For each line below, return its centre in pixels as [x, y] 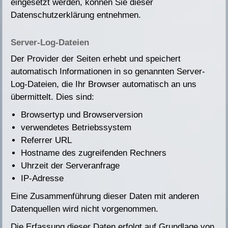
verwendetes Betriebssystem [76, 128]
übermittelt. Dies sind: [53, 97]
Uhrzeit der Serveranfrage [70, 166]
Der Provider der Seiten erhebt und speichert [96, 59]
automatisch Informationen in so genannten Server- [108, 72]
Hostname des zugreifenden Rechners [94, 153]
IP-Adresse [42, 179]
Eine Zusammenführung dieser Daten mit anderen [105, 196]
